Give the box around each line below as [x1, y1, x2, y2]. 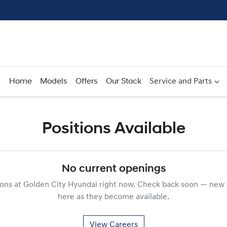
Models [40, 78, 67, 86]
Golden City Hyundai [23, 181, 97, 189]
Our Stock [105, 78, 141, 86]
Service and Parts [149, 78, 212, 86]
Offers [75, 78, 98, 86]
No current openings [61, 164, 166, 174]
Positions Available [42, 121, 185, 137]
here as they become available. [58, 193, 169, 201]
